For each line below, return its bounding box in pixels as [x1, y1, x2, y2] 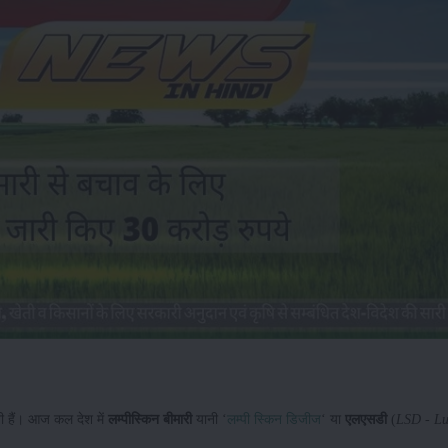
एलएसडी [345, 411, 387, 428]
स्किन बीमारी [131, 411, 192, 428]
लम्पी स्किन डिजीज [227, 411, 321, 428]
